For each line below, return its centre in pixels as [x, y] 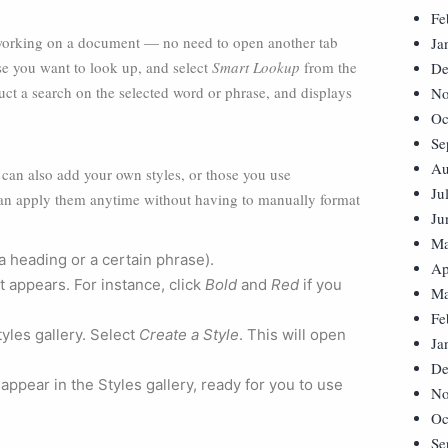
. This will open [292, 334]
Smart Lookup [258, 67]
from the [330, 67]
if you [320, 284]
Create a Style [189, 334]
